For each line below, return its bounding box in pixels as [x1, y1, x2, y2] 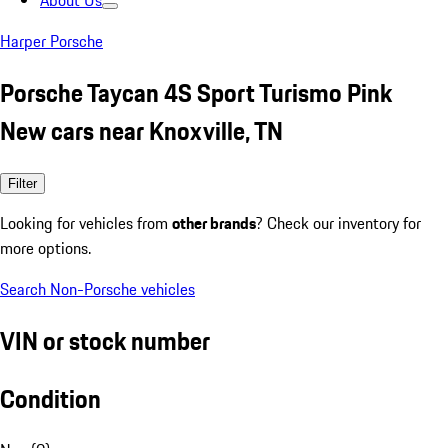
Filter [8, 175, 37, 191]
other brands [172, 210, 256, 235]
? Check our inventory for [256, 210, 421, 235]
